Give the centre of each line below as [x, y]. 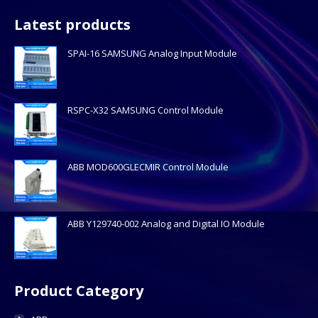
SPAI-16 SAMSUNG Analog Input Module [152, 53]
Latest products [72, 24]
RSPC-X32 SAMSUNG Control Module [146, 110]
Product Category [79, 290]
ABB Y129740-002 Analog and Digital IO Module [166, 223]
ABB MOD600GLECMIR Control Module [148, 166]
